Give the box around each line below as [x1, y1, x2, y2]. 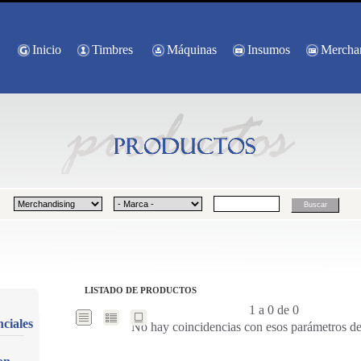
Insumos [247, 43, 290, 56]
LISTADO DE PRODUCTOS [84, 285, 197, 295]
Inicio [31, 43, 61, 56]
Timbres [91, 43, 133, 56]
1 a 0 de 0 [248, 303, 299, 317]
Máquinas [166, 43, 217, 56]
